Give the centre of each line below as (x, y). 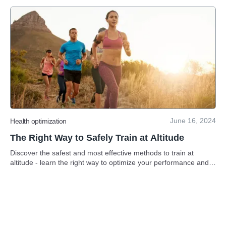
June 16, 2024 (193, 121)
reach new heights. (40, 172)
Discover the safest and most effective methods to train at (102, 153)
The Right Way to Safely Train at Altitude (97, 138)
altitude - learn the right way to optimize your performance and (109, 162)
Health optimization (38, 121)
